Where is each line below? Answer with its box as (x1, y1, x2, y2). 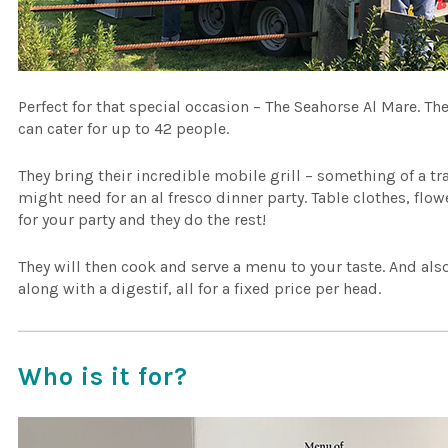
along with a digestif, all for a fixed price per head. (18, 279, 382, 298)
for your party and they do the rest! (18, 210, 267, 229)
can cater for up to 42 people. (18, 119, 230, 138)
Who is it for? (18, 362, 189, 391)
